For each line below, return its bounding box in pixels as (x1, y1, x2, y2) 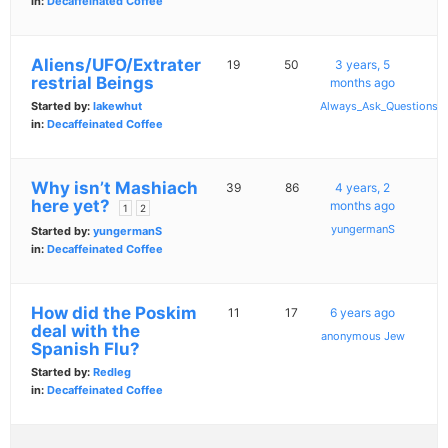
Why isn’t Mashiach (31, 178, 198, 199)
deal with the (31, 321, 140, 342)
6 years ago (330, 305, 396, 321)
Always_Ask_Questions (320, 99, 439, 114)
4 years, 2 (335, 180, 391, 196)
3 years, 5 (335, 57, 391, 73)
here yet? (31, 196, 110, 217)
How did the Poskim (31, 303, 197, 324)
